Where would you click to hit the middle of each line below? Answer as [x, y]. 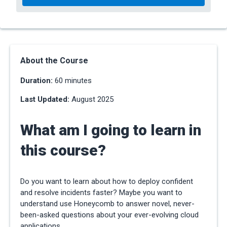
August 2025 [92, 100]
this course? [63, 150]
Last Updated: [46, 100]
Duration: [37, 81]
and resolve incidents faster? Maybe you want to [101, 193]
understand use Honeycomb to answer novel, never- [107, 204]
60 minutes [73, 81]
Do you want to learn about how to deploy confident [107, 182]
